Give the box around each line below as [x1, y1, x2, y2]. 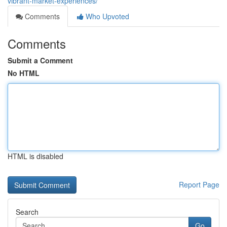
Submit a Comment [8, 55, 73, 65]
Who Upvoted [84, 11, 129, 21]
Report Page [179, 179, 219, 190]
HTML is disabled [8, 151, 63, 161]
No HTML [8, 68, 40, 78]
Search [16, 207, 39, 217]
